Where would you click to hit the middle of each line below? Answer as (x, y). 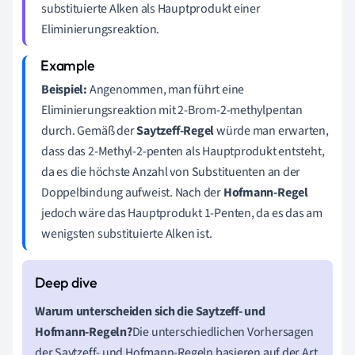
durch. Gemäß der (89, 130)
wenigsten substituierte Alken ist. (127, 233)
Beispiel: (65, 89)
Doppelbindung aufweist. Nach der (132, 192)
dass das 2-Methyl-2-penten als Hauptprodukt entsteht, (183, 151)
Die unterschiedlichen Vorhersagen (223, 332)
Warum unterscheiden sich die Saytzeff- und (150, 311)
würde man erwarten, (271, 130)
